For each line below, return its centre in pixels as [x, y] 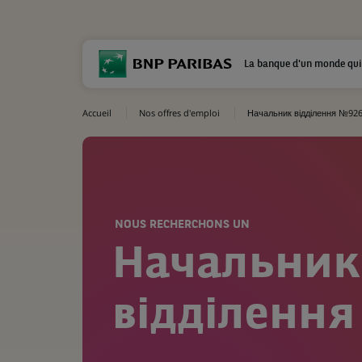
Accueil [97, 113]
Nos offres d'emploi [179, 113]
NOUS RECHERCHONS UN [182, 225]
